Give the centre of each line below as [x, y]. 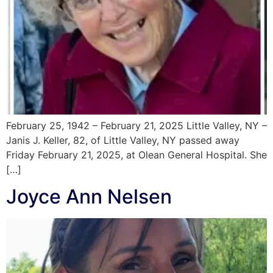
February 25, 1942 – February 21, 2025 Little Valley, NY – [136, 125]
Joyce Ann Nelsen [89, 197]
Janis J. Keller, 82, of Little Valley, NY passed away [123, 140]
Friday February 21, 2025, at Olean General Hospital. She [136, 154]
